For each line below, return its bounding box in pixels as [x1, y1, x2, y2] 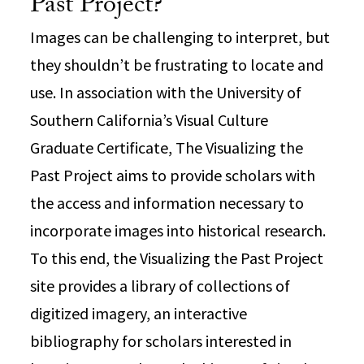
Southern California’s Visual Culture [30, 110, 269, 130]
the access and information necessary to [30, 193, 305, 213]
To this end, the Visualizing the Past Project [30, 248, 324, 268]
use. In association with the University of [30, 82, 302, 102]
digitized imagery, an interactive [30, 303, 248, 323]
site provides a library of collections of [30, 275, 291, 296]
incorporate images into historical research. [30, 220, 327, 240]
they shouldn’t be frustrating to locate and [30, 54, 324, 75]
